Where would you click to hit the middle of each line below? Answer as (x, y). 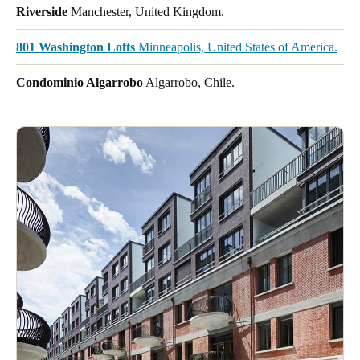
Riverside (42, 12)
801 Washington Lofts (76, 47)
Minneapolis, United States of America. (236, 47)
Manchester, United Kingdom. (146, 12)
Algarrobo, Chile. (189, 83)
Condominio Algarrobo (80, 83)
